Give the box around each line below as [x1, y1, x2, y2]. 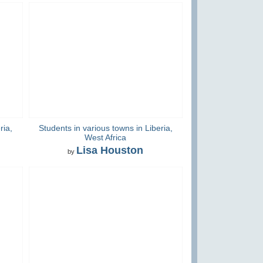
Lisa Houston [76, 144, 144, 156]
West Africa [85, 133, 127, 143]
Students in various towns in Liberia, [38, 123, 173, 133]
